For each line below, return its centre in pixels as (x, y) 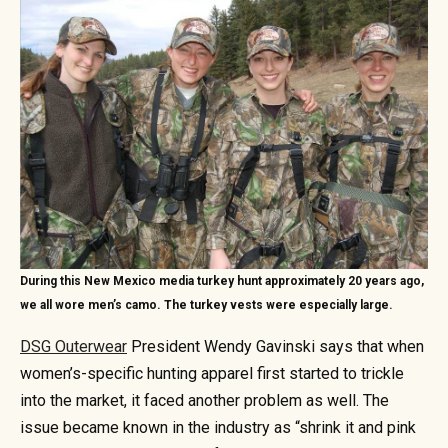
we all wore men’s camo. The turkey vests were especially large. (206, 304)
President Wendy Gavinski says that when (275, 346)
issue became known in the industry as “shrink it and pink (218, 427)
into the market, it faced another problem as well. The (204, 400)
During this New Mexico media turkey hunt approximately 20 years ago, (222, 280)
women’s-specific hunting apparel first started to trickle (212, 373)
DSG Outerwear (73, 346)
